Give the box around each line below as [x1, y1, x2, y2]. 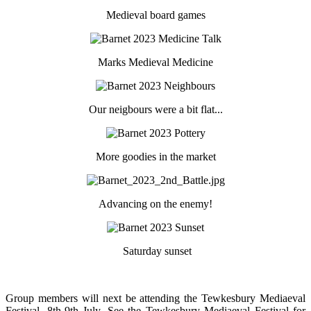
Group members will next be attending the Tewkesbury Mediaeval [6, 292, 305, 304]
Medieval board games [106, 8, 205, 21]
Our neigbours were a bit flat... [88, 103, 223, 115]
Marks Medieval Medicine [98, 56, 213, 68]
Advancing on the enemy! [99, 197, 212, 210]
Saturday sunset [119, 244, 192, 257]
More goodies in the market [95, 150, 216, 162]
